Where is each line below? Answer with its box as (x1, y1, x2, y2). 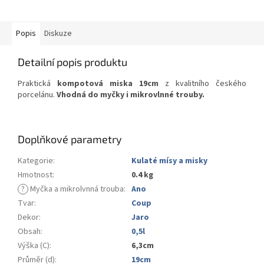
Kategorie (18, 155, 53, 167)
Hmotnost (18, 169, 52, 181)
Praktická (18, 78, 57, 90)
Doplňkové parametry (18, 133, 122, 146)
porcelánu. (18, 89, 57, 101)
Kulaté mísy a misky (131, 155, 207, 167)
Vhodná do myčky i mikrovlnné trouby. (57, 89, 204, 101)
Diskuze (44, 28, 72, 40)
